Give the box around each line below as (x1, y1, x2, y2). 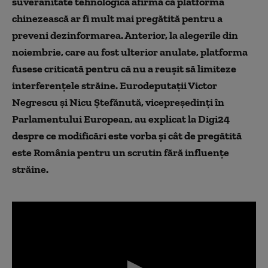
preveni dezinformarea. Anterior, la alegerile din (12, 29, 238, 42)
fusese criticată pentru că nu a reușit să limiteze (12, 62, 236, 75)
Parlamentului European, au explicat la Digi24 (12, 112, 230, 126)
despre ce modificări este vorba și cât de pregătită (12, 129, 242, 142)
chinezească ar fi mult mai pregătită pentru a (12, 12, 223, 25)
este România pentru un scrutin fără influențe (12, 146, 229, 159)
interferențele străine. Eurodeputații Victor (12, 79, 217, 92)
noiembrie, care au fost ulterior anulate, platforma (12, 45, 248, 59)
